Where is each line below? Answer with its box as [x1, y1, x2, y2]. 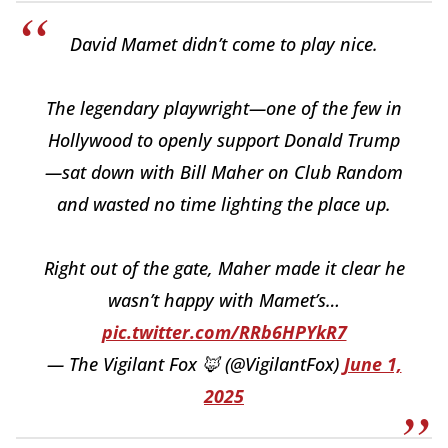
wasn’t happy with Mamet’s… [108, 288, 340, 313]
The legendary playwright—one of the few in [46, 96, 402, 121]
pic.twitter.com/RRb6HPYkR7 [101, 320, 347, 345]
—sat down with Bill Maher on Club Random [45, 160, 403, 185]
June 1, [343, 352, 402, 377]
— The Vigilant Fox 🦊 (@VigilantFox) [46, 352, 344, 377]
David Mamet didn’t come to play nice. [70, 32, 378, 57]
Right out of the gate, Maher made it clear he [43, 256, 405, 281]
